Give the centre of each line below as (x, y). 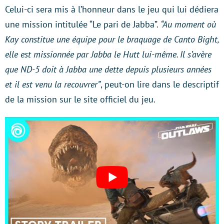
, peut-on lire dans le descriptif (160, 84)
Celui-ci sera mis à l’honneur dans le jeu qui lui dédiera (112, 9)
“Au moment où (188, 24)
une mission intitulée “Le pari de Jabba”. (83, 24)
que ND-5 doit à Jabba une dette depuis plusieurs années (108, 69)
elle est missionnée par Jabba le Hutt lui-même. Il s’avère (108, 54)
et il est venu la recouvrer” (53, 84)
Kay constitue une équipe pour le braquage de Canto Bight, (112, 39)
